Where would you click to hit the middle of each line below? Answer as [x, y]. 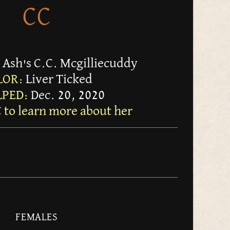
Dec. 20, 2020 [66, 96]
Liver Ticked [58, 80]
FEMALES [37, 217]
